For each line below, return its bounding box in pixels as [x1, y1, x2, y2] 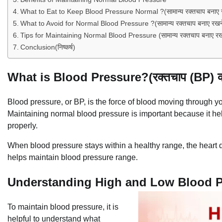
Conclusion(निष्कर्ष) [20, 43, 75, 51]
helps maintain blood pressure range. [7, 153, 138, 162]
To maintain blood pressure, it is [7, 202, 118, 211]
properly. [7, 121, 38, 130]
